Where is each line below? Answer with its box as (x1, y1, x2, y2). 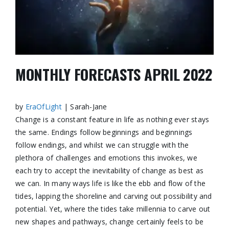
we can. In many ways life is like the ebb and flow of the (15, 178, 205, 188)
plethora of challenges (15, 152, 91, 163)
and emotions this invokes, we (91, 152, 197, 163)
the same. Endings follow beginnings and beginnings (15, 127, 193, 137)
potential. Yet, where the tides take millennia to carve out (15, 203, 211, 214)
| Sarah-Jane (61, 101, 107, 111)
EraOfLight (25, 101, 62, 111)
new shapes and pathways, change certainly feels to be (15, 216, 204, 226)
